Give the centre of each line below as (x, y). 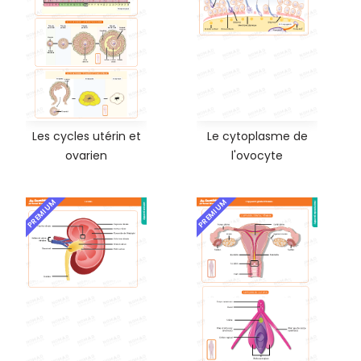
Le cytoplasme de (257, 137)
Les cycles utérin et (86, 137)
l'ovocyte (257, 156)
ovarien (86, 156)
